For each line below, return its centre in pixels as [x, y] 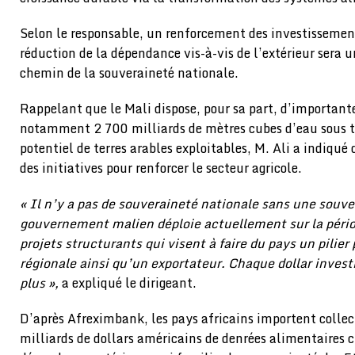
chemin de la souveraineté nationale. [129, 73]
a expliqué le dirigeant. [129, 282]
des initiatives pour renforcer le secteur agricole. [161, 168]
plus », [41, 282]
